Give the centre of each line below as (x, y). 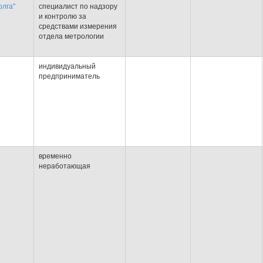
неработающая (65, 166)
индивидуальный (67, 66)
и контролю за (63, 16)
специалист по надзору (78, 6)
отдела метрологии (71, 36)
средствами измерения (78, 26)
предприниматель (69, 76)
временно (55, 156)
